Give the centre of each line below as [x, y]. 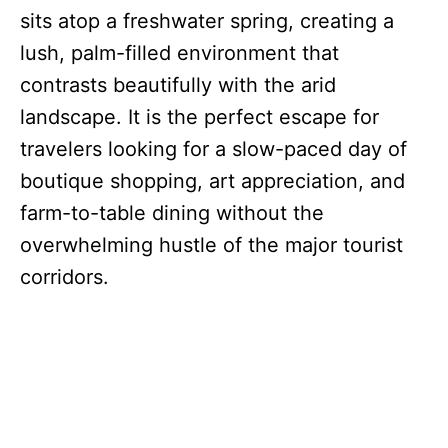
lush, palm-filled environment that [179, 52]
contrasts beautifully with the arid [178, 84]
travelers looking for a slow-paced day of [213, 148]
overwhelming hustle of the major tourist [211, 244]
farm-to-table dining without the [172, 212]
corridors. [64, 276]
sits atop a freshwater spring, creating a [207, 20]
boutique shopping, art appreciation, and [212, 180]
